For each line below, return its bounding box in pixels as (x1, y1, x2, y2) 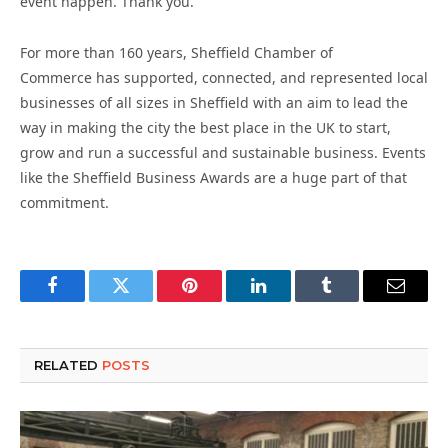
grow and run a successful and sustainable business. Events (20, 142, 426, 162)
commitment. (20, 192, 109, 212)
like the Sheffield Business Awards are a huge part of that (20, 167, 407, 187)
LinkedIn (256, 291, 323, 310)
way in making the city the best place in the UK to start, (20, 117, 391, 137)
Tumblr (325, 291, 379, 310)
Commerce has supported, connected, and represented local (20, 67, 428, 87)
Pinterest (188, 291, 252, 310)
